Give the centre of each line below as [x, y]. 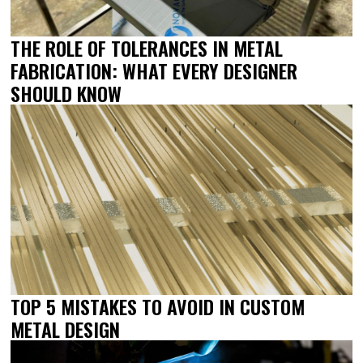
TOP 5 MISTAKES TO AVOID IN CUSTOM [158, 307]
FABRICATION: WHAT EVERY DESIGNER [154, 70]
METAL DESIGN [66, 329]
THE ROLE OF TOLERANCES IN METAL [147, 47]
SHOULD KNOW [66, 93]
